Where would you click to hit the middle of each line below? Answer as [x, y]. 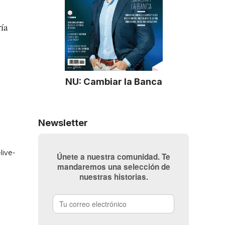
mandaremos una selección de [114, 166]
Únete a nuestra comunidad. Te [114, 156]
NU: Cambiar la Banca [114, 81]
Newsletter [63, 122]
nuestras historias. [114, 177]
